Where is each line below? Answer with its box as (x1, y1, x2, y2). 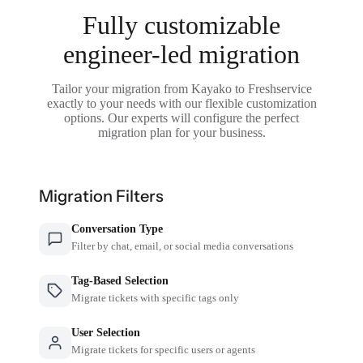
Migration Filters (39, 186, 164, 206)
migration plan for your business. (97, 125, 266, 139)
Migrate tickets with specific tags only (71, 291, 240, 304)
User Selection (71, 326, 141, 339)
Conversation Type (71, 222, 164, 235)
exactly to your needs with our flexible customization (46, 96, 317, 110)
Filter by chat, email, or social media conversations (71, 239, 294, 252)
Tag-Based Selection (71, 274, 169, 287)
